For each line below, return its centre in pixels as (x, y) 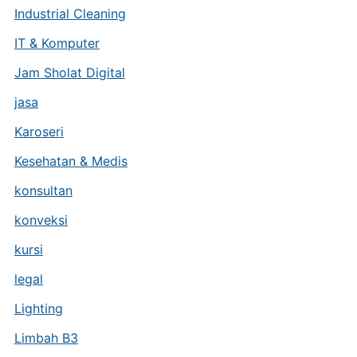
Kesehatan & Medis (71, 161)
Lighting (38, 308)
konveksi (41, 220)
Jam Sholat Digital (69, 73)
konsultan (43, 190)
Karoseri (39, 131)
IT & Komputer (57, 43)
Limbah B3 (46, 338)
